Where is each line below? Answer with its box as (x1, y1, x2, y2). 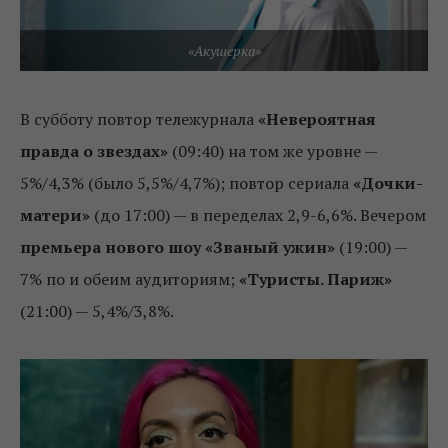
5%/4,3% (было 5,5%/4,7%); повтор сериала (20, 171, 353, 194)
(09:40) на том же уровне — (168, 139, 377, 162)
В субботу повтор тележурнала (20, 107, 258, 130)
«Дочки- (353, 171, 423, 194)
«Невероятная (258, 107, 376, 130)
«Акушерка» (187, 40, 261, 60)
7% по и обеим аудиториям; (20, 267, 239, 290)
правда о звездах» (20, 139, 168, 162)
